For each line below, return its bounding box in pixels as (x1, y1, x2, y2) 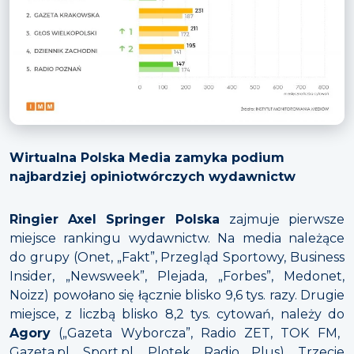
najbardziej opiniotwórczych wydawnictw (9, 168, 296, 184)
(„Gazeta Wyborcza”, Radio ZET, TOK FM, (51, 325, 340, 341)
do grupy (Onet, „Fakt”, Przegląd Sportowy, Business (9, 249, 345, 265)
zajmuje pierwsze (228, 211, 345, 227)
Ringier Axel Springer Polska (9, 211, 229, 227)
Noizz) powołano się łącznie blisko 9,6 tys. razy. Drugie (9, 287, 345, 303)
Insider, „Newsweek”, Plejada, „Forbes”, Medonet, (9, 268, 345, 284)
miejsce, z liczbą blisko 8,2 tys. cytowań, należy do (9, 306, 345, 322)
